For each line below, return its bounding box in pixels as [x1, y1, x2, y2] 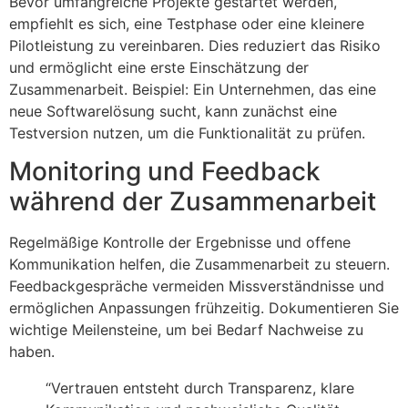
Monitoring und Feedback [9, 156, 321, 188]
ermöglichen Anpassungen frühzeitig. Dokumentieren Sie [9, 299, 399, 318]
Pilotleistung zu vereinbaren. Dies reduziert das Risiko [9, 36, 381, 55]
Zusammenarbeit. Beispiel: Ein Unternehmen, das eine [9, 79, 376, 98]
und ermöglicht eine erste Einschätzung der [9, 57, 309, 76]
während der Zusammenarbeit [9, 186, 376, 218]
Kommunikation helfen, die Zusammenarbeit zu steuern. [9, 255, 390, 274]
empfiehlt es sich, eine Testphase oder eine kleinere [9, 14, 364, 33]
